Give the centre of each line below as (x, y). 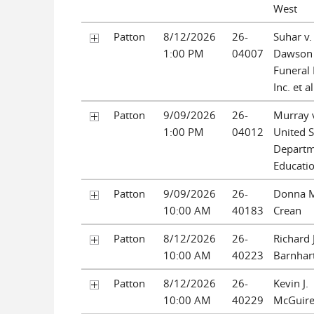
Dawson (293, 53)
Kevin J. (291, 283)
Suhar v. (293, 36)
